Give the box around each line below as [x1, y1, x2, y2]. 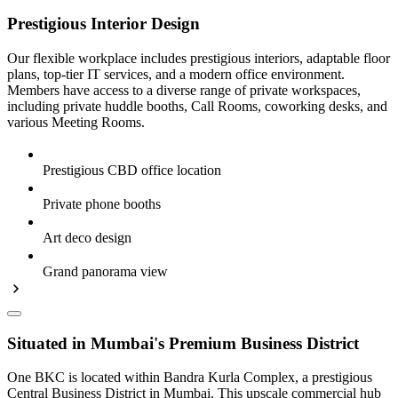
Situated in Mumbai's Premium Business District [7, 333, 359, 353]
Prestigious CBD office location [43, 163, 221, 179]
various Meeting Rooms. [7, 115, 145, 131]
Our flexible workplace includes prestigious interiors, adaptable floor [7, 51, 390, 67]
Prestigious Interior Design [7, 14, 200, 34]
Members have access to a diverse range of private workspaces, [7, 83, 361, 99]
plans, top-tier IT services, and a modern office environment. [7, 67, 345, 83]
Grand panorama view [43, 264, 168, 280]
